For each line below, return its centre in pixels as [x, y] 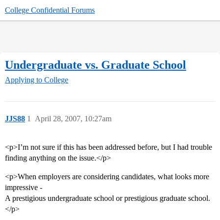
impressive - [24, 188]
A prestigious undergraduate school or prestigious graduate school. [108, 198]
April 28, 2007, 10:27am [73, 119]
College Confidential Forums [50, 10]
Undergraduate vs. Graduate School [96, 65]
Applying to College [37, 80]
